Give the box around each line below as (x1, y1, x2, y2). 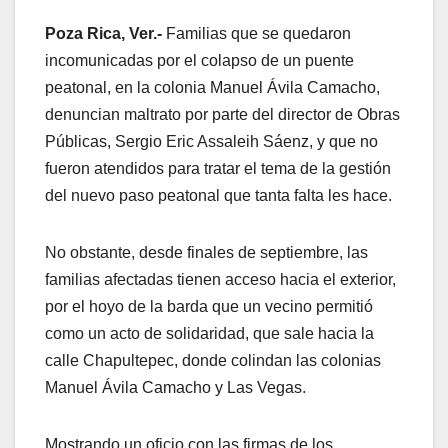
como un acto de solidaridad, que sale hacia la (45, 325, 374, 343)
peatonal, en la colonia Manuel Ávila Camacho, (45, 79, 380, 97)
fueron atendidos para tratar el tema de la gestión (45, 160, 391, 178)
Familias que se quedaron (162, 25, 351, 43)
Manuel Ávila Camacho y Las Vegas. (45, 379, 306, 397)
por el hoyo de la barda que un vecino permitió (45, 298, 373, 316)
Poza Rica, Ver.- (45, 25, 162, 43)
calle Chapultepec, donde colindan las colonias (45, 352, 381, 370)
